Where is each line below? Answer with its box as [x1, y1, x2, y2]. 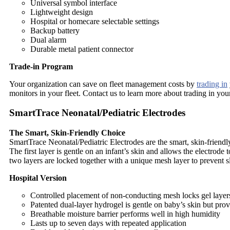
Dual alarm [30, 35, 66, 44]
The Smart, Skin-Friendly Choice [9, 128, 125, 137]
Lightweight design [30, 7, 93, 16]
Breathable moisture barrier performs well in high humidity [30, 209, 220, 218]
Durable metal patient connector [30, 44, 133, 53]
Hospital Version [9, 174, 67, 182]
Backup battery [30, 26, 80, 35]
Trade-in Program [9, 62, 73, 71]
